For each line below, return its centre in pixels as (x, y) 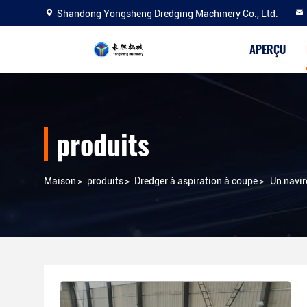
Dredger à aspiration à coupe (196, 181)
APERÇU (268, 49)
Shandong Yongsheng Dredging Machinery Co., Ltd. (168, 14)
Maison (60, 181)
